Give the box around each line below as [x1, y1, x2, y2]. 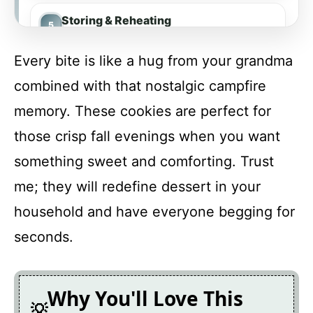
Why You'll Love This [48, 285, 243, 312]
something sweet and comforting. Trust [14, 153, 274, 170]
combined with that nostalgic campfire [14, 78, 266, 94]
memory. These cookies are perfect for [14, 103, 271, 119]
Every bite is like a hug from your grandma [14, 52, 293, 69]
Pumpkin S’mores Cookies [61, 115, 207, 129]
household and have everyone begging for [14, 203, 295, 220]
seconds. [14, 228, 73, 245]
